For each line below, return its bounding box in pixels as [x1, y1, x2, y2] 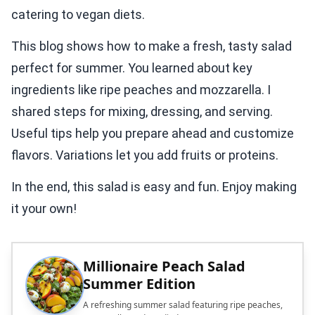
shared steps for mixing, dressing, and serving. [11, 104, 273, 120]
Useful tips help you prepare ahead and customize [11, 126, 294, 141]
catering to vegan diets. [11, 7, 145, 22]
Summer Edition [83, 274, 195, 294]
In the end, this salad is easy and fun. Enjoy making [11, 179, 297, 195]
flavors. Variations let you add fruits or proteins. [11, 148, 278, 163]
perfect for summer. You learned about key [11, 60, 252, 76]
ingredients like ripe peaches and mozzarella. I [11, 82, 271, 98]
